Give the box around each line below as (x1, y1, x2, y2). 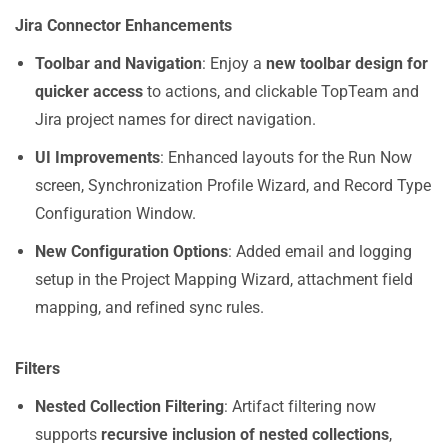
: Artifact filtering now (224, 397, 376, 416)
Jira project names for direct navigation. (35, 110, 316, 129)
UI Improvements (35, 148, 160, 167)
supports (35, 425, 101, 444)
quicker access (35, 82, 143, 101)
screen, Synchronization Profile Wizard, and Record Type (35, 176, 431, 195)
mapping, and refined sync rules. (35, 298, 264, 317)
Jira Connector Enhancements (15, 16, 232, 35)
